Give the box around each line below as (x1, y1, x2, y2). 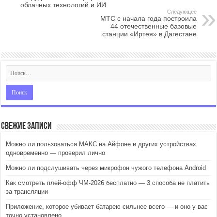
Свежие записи (1, 122, 52, 131)
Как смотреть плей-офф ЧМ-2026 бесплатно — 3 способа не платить (6, 179, 210, 186)
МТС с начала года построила (100, 15, 197, 22)
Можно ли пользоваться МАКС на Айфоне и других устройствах (6, 140, 197, 148)
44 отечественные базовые (110, 22, 197, 30)
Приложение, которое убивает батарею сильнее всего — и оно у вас (6, 203, 208, 210)
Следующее (167, 9, 197, 15)
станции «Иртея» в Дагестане (102, 30, 197, 38)
